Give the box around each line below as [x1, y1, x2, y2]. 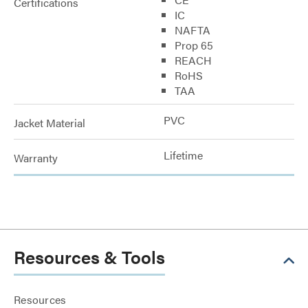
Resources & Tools [14, 244, 165, 269]
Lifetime [164, 147, 203, 163]
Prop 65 [175, 37, 213, 53]
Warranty [14, 150, 58, 166]
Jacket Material [14, 115, 85, 131]
